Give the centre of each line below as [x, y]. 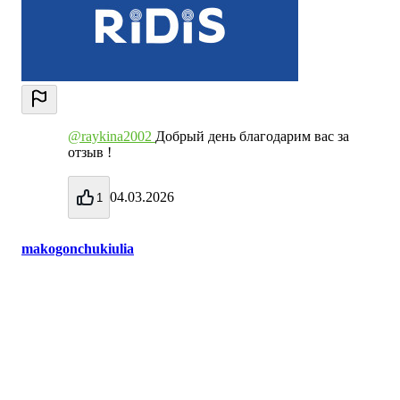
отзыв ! [90, 153]
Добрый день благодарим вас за [252, 137]
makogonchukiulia [78, 249]
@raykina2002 [112, 137]
